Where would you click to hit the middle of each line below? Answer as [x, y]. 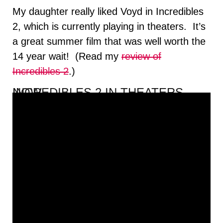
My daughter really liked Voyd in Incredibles [108, 11]
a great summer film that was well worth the [109, 41]
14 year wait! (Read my [67, 56]
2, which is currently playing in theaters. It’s [109, 26]
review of [141, 56]
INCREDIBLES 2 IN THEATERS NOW [27, 93]
